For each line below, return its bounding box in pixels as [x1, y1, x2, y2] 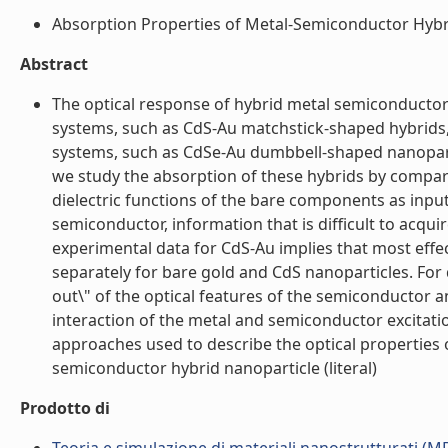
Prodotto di [20, 397, 110, 419]
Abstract [20, 53, 88, 75]
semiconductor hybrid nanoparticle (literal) [52, 357, 377, 379]
